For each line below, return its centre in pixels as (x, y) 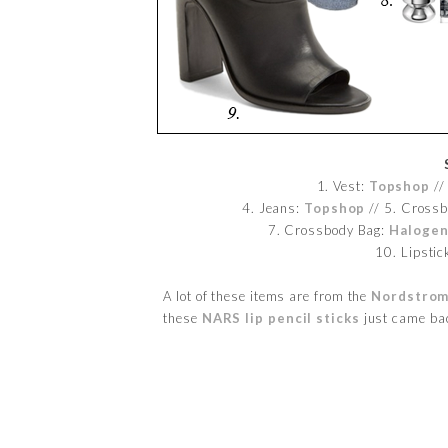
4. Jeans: (272, 207)
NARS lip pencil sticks (280, 317)
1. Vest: (342, 185)
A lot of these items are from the (267, 295)
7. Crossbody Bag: (328, 229)
